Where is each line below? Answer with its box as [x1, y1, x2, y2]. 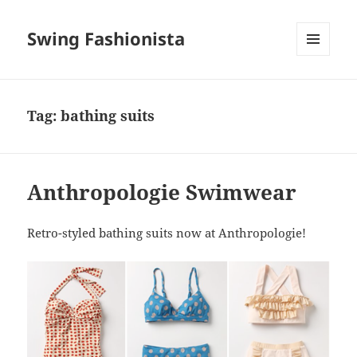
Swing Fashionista [27, 26, 186, 51]
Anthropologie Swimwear [27, 178, 297, 207]
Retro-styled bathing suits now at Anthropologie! [27, 225, 307, 241]
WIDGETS [296, 82, 342, 96]
